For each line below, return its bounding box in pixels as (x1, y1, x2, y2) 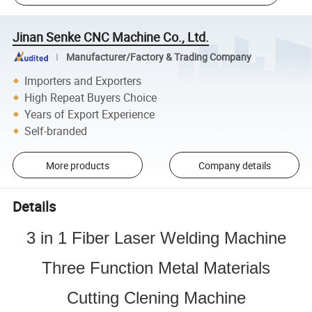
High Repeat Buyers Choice (24, 89, 157, 105)
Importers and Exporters (24, 72, 142, 88)
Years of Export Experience (24, 106, 155, 122)
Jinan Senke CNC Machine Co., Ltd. (13, 28, 210, 45)
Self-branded (24, 123, 88, 139)
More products (45, 158, 109, 172)
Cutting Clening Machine (66, 288, 246, 307)
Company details (198, 158, 271, 172)
